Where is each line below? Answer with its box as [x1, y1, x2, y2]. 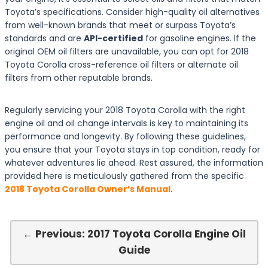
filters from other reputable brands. [5, 72, 153, 84]
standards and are [5, 32, 84, 44]
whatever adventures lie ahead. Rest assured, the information [5, 157, 263, 169]
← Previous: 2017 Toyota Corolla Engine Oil [22, 227, 246, 241]
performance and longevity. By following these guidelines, [5, 130, 246, 142]
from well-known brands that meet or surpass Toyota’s [5, 19, 236, 31]
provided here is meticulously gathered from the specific [5, 170, 244, 182]
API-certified [84, 32, 143, 44]
